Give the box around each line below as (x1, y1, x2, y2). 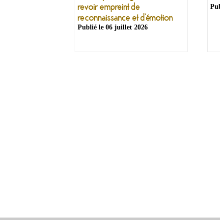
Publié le (78, 24, 106, 31)
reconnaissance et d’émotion (78, 11, 173, 23)
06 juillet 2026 (106, 24, 148, 31)
